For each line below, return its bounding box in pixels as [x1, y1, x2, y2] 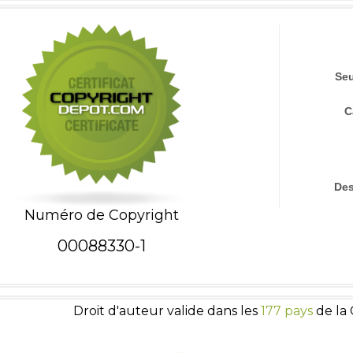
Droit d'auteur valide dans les [72, 303, 261, 318]
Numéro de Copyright [24, 206, 179, 224]
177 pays [260, 303, 313, 318]
